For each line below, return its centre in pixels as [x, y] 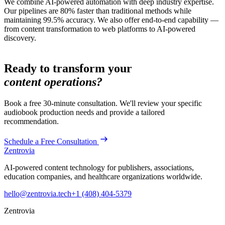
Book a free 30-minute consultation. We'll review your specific [103, 103]
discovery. [20, 38]
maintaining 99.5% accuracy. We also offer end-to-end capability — [111, 20]
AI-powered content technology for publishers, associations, [99, 168]
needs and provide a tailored [119, 113]
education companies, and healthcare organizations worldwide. [103, 177]
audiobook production [39, 113]
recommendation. [31, 122]
